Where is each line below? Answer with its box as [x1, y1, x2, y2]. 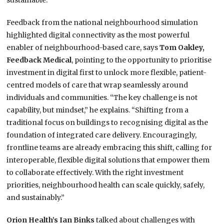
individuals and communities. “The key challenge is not [6, 93, 198, 102]
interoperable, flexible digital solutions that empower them [6, 155, 210, 165]
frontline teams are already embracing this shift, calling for [6, 143, 212, 152]
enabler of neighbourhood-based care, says [6, 43, 160, 52]
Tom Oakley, [159, 43, 205, 52]
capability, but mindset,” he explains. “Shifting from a [6, 105, 189, 115]
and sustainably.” [6, 193, 65, 202]
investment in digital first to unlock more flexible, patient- [6, 68, 207, 77]
